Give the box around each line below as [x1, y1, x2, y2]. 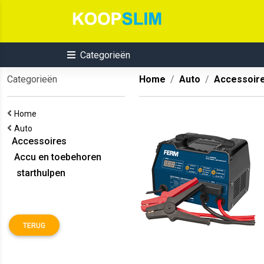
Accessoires [7, 136, 67, 147]
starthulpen [7, 167, 65, 179]
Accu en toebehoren [7, 151, 101, 163]
